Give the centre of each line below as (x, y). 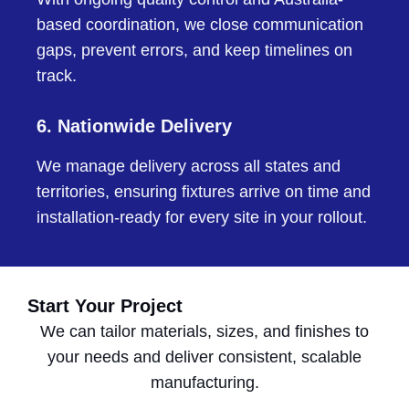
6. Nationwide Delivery (134, 126)
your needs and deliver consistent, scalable (204, 357)
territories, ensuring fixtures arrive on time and (204, 192)
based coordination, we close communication (200, 25)
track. (57, 76)
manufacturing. (204, 383)
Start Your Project (105, 306)
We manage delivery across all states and (189, 167)
